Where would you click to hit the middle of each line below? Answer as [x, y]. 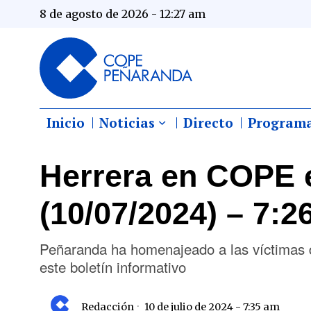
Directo [208, 122]
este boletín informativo [113, 266]
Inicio [66, 122]
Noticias [127, 122]
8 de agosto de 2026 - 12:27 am [123, 14]
